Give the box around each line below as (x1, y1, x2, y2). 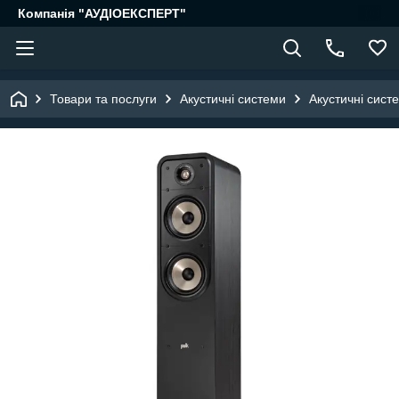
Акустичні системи (180, 92, 286, 106)
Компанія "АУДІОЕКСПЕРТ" (18, 6, 186, 20)
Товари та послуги (50, 92, 157, 106)
